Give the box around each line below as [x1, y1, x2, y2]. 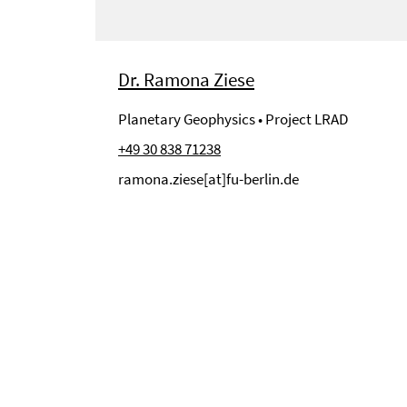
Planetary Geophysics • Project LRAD [118, 109, 348, 130]
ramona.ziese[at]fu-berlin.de [118, 169, 299, 190]
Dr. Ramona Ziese [118, 67, 254, 93]
